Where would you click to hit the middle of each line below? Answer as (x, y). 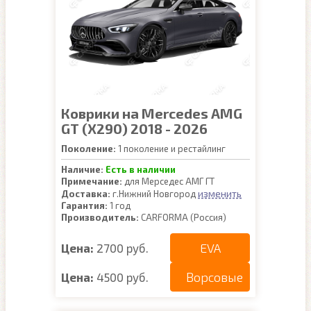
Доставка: (86, 194)
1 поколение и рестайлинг (171, 149)
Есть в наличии (141, 169)
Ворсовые (215, 277)
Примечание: (92, 181)
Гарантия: (84, 205)
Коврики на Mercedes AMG (152, 113)
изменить (220, 193)
